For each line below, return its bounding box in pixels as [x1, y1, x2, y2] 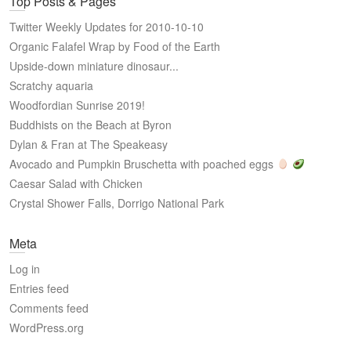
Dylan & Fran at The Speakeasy [9, 136, 168, 152]
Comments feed [9, 300, 89, 316]
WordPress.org [9, 320, 84, 335]
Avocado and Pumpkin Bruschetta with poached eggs [9, 156, 277, 172]
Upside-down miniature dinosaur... [9, 58, 179, 74]
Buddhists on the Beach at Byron [9, 117, 172, 132]
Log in [9, 261, 40, 277]
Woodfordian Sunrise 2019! [9, 97, 145, 113]
